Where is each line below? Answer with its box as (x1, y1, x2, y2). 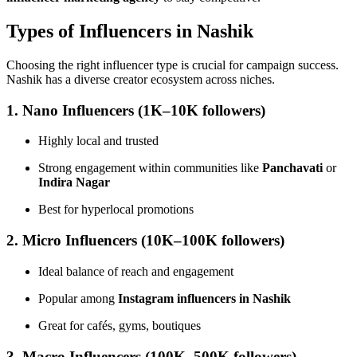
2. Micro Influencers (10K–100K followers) (6, 232, 284, 249)
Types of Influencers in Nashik (6, 21, 253, 42)
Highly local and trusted (38, 134, 159, 148)
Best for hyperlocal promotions (38, 202, 194, 217)
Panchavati (262, 161, 323, 175)
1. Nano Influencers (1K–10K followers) (6, 101, 265, 119)
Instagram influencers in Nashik (118, 291, 291, 305)
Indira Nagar (38, 175, 110, 190)
